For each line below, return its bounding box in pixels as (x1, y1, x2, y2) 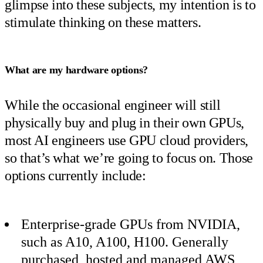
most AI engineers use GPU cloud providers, (5, 133, 249, 149)
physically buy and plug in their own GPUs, (5, 115, 245, 131)
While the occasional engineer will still (5, 97, 221, 113)
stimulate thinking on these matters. (5, 15, 201, 31)
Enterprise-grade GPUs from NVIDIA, (21, 216, 240, 232)
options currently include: (5, 168, 146, 184)
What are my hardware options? (5, 64, 149, 76)
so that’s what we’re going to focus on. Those (5, 150, 253, 166)
